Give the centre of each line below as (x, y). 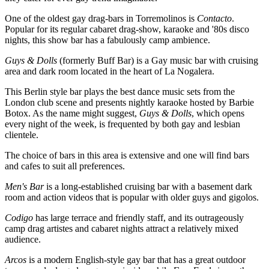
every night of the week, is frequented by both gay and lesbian (122, 124)
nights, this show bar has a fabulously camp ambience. (107, 40)
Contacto (214, 19)
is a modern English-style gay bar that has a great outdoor (137, 260)
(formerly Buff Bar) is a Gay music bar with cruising (158, 61)
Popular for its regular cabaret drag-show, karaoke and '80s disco (127, 29)
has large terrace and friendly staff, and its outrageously (138, 218)
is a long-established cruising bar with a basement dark (148, 187)
